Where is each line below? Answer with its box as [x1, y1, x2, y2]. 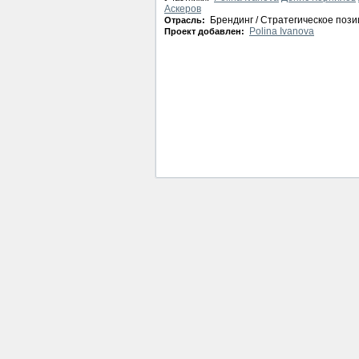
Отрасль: [164, 15, 208, 25]
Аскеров [164, 3, 201, 14]
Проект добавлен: [164, 26, 247, 36]
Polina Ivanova [249, 26, 314, 37]
